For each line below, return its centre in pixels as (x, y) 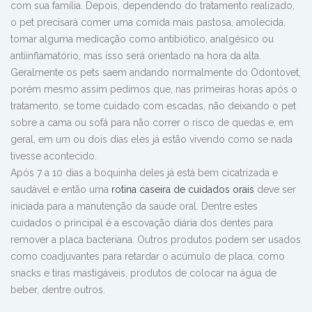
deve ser (275, 190)
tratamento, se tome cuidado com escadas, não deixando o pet (153, 106)
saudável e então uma (61, 190)
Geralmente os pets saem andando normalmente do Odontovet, (156, 73)
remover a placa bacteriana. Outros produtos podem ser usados (156, 240)
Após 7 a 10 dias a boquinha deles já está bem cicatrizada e (144, 173)
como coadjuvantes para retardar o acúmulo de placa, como (148, 257)
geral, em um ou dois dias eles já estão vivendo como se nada (151, 140)
